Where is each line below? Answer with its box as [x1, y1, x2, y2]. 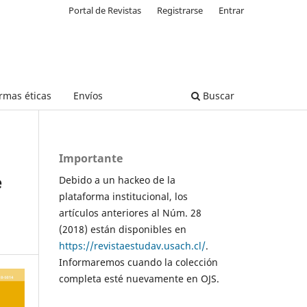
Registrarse [157, 3, 204, 16]
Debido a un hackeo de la [59, 173, 175, 186]
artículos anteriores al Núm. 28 [59, 206, 201, 219]
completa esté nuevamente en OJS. [59, 271, 219, 285]
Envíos [73, 88, 103, 102]
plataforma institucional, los [59, 189, 188, 203]
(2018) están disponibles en [59, 222, 186, 236]
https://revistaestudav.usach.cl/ [59, 238, 206, 252]
